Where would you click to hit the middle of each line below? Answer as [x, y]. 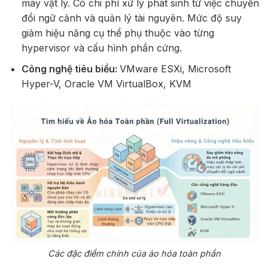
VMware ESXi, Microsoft [175, 68]
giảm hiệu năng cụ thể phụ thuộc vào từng [118, 33]
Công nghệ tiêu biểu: [70, 68]
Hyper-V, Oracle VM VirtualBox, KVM [106, 83]
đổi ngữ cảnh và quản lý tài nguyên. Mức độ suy [131, 18]
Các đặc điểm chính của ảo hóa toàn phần [134, 254]
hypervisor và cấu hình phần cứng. [101, 48]
